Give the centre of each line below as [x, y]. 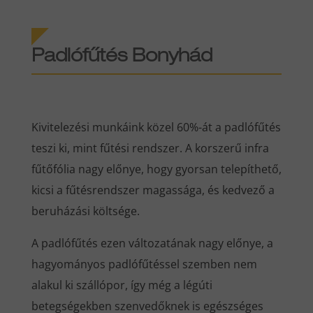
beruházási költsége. [85, 211]
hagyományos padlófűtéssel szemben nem [144, 264]
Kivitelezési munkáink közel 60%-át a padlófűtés [156, 127]
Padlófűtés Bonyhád [122, 57]
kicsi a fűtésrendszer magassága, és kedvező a [153, 190]
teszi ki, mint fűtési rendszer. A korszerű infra [150, 148]
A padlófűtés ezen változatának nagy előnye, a [152, 243]
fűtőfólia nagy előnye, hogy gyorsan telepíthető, [156, 169]
